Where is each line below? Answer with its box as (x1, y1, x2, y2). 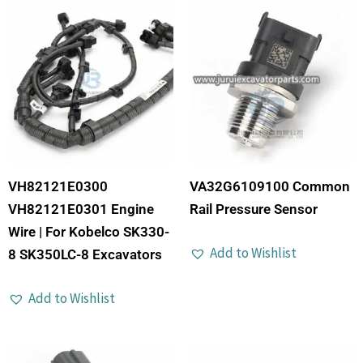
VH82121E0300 (8, 178, 108, 195)
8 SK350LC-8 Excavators (8, 246, 162, 263)
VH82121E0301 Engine (8, 201, 154, 218)
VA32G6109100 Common (190, 178, 350, 195)
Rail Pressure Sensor (190, 201, 318, 218)
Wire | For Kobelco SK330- (8, 224, 169, 241)
